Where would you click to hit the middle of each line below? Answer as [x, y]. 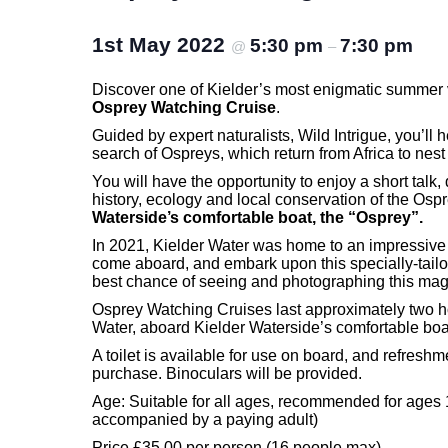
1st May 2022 [161, 44]
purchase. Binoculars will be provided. [227, 373]
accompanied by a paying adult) [205, 419]
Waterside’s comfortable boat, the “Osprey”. [259, 217]
